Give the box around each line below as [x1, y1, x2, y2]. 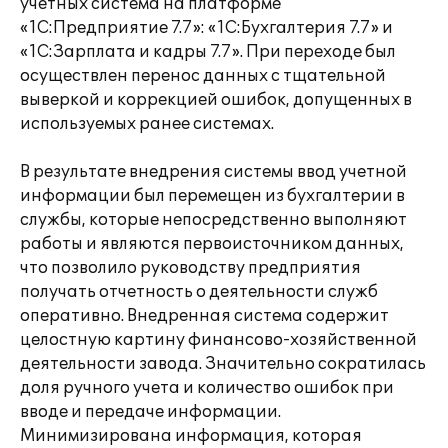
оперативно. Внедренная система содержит [20, 306, 389, 326]
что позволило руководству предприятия [20, 258, 361, 278]
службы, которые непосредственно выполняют [20, 210, 407, 230]
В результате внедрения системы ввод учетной [20, 162, 407, 182]
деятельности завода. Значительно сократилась [20, 354, 426, 374]
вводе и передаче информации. [20, 402, 281, 422]
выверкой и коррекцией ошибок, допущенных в [20, 90, 412, 110]
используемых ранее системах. [20, 114, 274, 134]
